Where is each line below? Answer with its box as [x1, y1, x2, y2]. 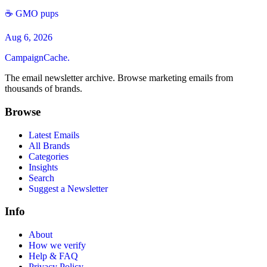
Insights [29, 162, 58, 172]
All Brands [29, 140, 70, 151]
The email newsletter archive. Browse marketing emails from [5, 73, 233, 83]
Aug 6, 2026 [5, 32, 52, 43]
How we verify [29, 240, 86, 250]
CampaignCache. [5, 52, 70, 63]
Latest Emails [29, 129, 79, 140]
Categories [29, 151, 69, 162]
